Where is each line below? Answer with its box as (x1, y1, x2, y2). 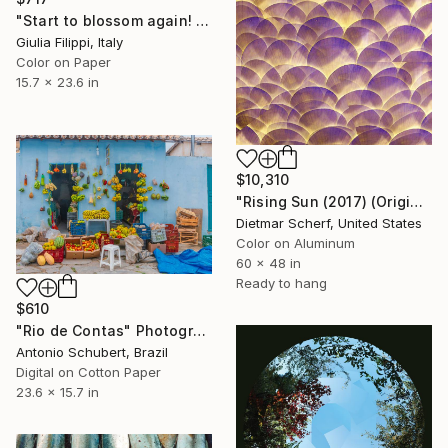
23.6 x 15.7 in (16, 383, 99, 400)
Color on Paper (16, 53, 111, 70)
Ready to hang (236, 275, 327, 292)
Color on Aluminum (236, 235, 355, 252)
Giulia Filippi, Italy (16, 33, 123, 50)
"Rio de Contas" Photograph (192, 321, 206, 339)
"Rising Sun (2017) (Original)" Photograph (410, 193, 424, 211)
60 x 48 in (236, 255, 301, 272)
